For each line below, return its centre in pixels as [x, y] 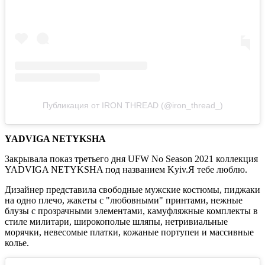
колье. [17, 243]
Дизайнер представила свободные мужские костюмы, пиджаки [132, 190]
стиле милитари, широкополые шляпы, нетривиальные [116, 222]
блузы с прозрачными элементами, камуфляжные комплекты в [131, 211]
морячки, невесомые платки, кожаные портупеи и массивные [129, 232]
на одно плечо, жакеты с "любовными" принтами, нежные [124, 201]
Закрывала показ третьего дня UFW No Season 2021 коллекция [131, 159]
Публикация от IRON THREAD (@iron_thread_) [132, 106]
